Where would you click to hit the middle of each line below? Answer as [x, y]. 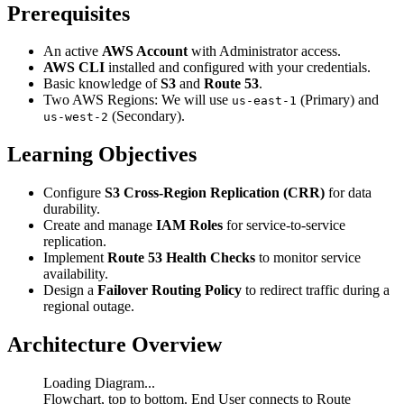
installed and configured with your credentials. [238, 68]
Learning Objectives [102, 155]
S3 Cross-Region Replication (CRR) [215, 193]
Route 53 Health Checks [181, 258]
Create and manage [100, 225]
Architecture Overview [115, 345]
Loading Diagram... [99, 383]
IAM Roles [189, 225]
